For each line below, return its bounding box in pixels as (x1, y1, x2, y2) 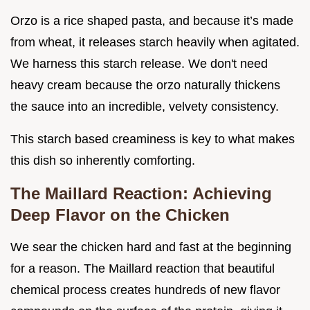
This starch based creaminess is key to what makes (10, 132, 295, 147)
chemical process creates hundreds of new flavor (10, 283, 280, 298)
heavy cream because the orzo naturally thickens (10, 78, 280, 93)
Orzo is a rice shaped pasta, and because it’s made (10, 14, 293, 28)
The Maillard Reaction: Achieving (10, 184, 272, 203)
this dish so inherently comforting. (10, 154, 195, 168)
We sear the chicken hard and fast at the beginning (10, 240, 291, 255)
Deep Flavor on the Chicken (10, 206, 230, 225)
